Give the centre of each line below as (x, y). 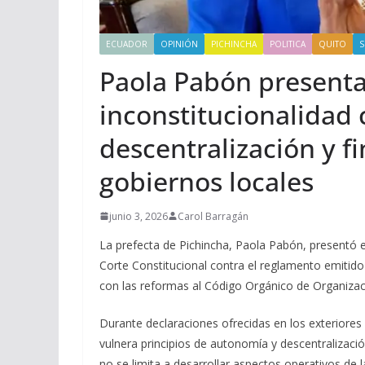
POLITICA (288, 44)
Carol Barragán (213, 216)
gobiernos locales (207, 181)
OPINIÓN (179, 44)
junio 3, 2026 (139, 216)
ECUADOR (127, 44)
